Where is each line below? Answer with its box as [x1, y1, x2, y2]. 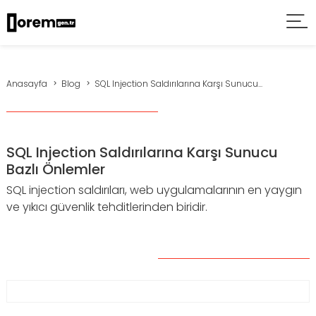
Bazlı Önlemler [6, 159, 105, 179]
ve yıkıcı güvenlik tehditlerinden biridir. [6, 199, 207, 215]
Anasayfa [6, 78, 47, 90]
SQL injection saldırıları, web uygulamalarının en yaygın [6, 182, 302, 198]
